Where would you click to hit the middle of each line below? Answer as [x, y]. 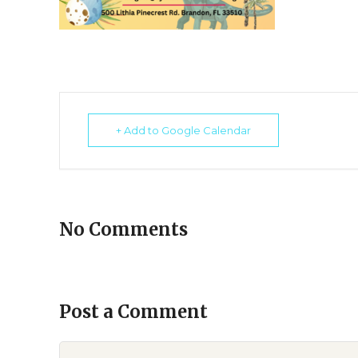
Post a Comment [133, 312]
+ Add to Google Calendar [183, 130]
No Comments [123, 229]
